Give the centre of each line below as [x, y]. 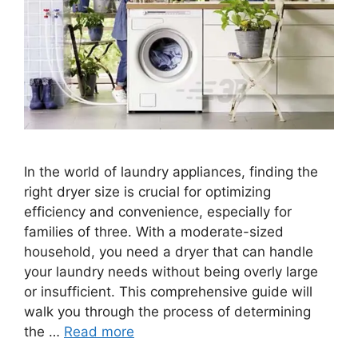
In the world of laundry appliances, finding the [171, 172]
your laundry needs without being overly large [171, 272]
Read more [99, 332]
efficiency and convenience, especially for [158, 212]
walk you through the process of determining [167, 312]
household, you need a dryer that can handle [169, 252]
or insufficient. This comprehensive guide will [168, 292]
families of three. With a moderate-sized [154, 232]
